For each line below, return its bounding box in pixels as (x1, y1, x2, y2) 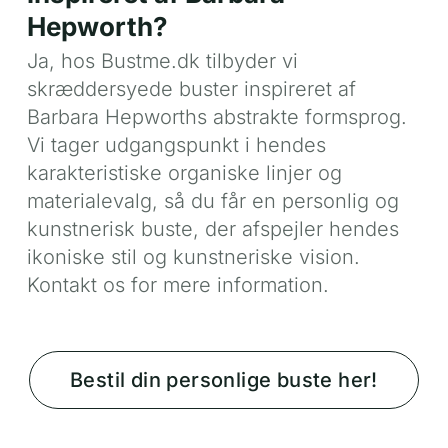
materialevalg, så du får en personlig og (26, 188, 399, 213)
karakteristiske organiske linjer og (26, 160, 342, 185)
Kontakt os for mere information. (26, 272, 329, 297)
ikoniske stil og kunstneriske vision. (26, 244, 360, 269)
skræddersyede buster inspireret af (26, 76, 356, 101)
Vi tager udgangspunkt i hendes (26, 132, 326, 157)
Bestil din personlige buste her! (70, 367, 378, 392)
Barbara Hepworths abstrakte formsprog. (26, 104, 407, 129)
